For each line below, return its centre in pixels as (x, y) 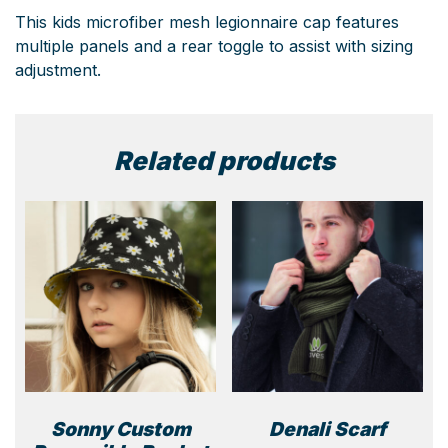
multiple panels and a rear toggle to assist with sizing (214, 45)
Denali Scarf (327, 428)
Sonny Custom (120, 428)
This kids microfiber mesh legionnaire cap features (207, 21)
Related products (224, 160)
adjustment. (58, 69)
